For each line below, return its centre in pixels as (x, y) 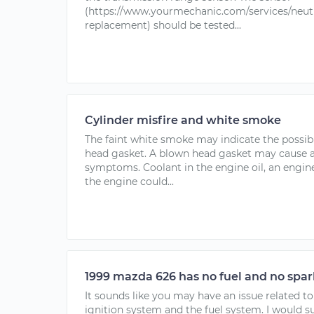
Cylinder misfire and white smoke (183, 120)
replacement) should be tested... (163, 25)
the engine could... (129, 182)
